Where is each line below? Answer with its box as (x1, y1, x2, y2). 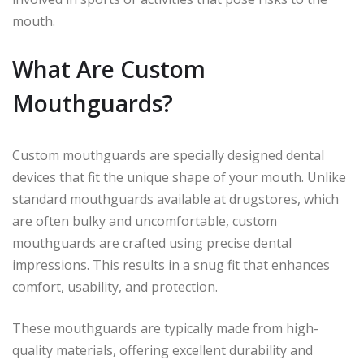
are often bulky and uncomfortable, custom (12, 211, 277, 230)
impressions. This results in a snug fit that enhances (12, 255, 330, 274)
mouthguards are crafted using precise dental (12, 233, 292, 252)
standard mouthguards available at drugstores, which (12, 189, 339, 208)
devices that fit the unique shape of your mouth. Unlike (12, 167, 346, 186)
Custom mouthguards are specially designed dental (12, 145, 324, 164)
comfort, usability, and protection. (12, 277, 218, 296)
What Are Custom (12, 53, 206, 84)
